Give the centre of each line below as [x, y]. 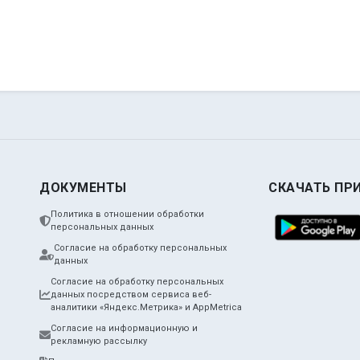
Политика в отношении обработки [127, 215]
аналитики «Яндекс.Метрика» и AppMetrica [146, 308]
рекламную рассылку [99, 342]
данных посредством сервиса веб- [131, 295]
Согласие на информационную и [124, 329]
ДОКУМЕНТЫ [83, 188]
